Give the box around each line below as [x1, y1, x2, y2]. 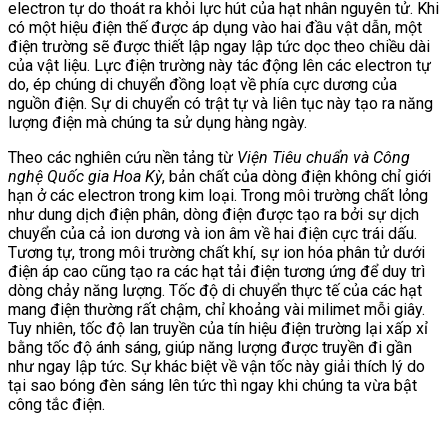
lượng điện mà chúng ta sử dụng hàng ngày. [8, 113, 307, 133]
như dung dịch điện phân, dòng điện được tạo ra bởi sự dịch [8, 205, 419, 225]
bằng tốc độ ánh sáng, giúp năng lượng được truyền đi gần [8, 338, 412, 358]
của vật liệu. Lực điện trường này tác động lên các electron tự [8, 56, 431, 76]
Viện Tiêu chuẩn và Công [237, 148, 410, 168]
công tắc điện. [8, 395, 105, 415]
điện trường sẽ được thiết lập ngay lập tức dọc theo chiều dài [8, 37, 430, 57]
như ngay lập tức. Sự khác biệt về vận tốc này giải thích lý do [8, 357, 425, 377]
